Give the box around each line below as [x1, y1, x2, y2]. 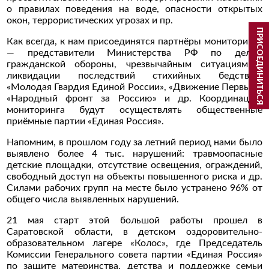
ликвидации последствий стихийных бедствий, [7, 70, 262, 80]
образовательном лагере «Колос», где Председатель [7, 238, 262, 248]
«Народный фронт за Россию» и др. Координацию [7, 93, 262, 103]
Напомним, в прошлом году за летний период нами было [7, 137, 262, 147]
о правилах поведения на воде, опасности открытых [7, 4, 262, 14]
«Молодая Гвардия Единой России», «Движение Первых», [7, 82, 262, 92]
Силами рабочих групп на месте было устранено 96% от [7, 183, 262, 193]
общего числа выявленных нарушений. [7, 194, 180, 204]
